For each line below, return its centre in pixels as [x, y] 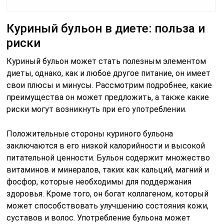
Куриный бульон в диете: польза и [106, 28]
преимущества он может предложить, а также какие [108, 97]
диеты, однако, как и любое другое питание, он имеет [109, 73]
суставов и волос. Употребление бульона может [99, 217]
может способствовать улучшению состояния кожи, [108, 205]
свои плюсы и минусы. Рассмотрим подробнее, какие [109, 85]
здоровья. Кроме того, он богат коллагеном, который [108, 193]
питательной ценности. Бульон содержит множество [108, 157]
